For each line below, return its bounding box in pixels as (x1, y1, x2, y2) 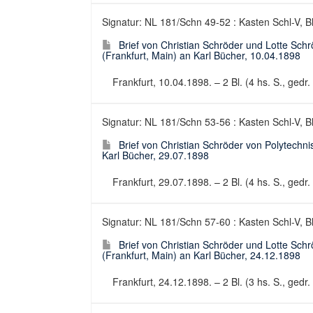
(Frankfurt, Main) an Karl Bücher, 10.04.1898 (102, 48, 300, 62)
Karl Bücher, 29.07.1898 (102, 148, 209, 162)
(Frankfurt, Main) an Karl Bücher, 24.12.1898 (102, 248, 300, 262)
